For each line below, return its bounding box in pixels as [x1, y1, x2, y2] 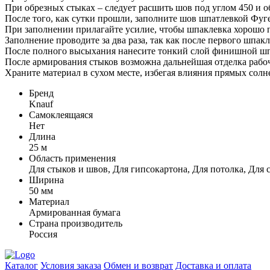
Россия [29, 228, 57, 239]
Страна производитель [29, 218, 122, 228]
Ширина [29, 174, 64, 185]
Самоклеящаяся [29, 109, 93, 120]
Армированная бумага [29, 207, 121, 218]
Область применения [29, 152, 116, 163]
